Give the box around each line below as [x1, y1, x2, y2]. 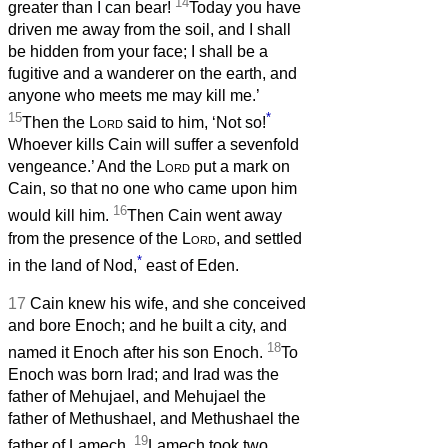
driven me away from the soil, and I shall [8, 21, 291, 38]
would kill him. [8, 207, 113, 225]
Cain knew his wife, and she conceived [30, 294, 306, 312]
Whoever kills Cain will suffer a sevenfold [8, 136, 299, 154]
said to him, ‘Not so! [123, 114, 266, 132]
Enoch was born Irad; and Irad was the [8, 366, 279, 384]
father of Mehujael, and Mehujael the [8, 388, 266, 406]
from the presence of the [8, 229, 182, 247]
